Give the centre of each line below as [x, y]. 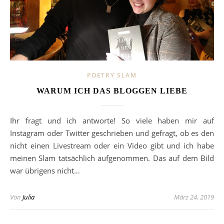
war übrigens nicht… [45, 170]
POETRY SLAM [112, 75]
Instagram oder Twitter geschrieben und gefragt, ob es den [112, 133]
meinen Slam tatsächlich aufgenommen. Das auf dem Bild [112, 158]
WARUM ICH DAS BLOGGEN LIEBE [112, 90]
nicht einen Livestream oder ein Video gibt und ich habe [112, 145]
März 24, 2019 [194, 197]
